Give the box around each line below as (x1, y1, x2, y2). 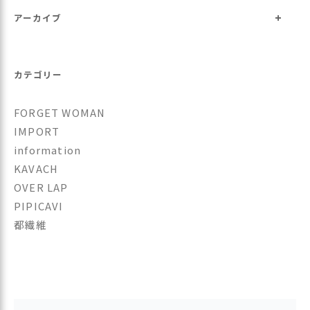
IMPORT (14, 123, 60, 138)
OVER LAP (14, 179, 69, 194)
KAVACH (14, 161, 59, 176)
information (14, 142, 82, 157)
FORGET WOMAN (14, 104, 106, 120)
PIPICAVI (14, 198, 64, 213)
